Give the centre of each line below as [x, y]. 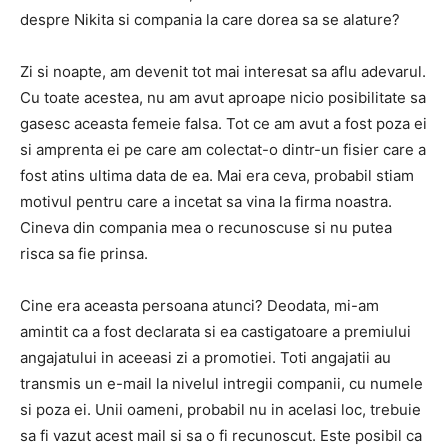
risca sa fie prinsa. [84, 253]
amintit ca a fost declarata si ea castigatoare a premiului [215, 331]
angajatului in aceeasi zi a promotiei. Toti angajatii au [205, 357]
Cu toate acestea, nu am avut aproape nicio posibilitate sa [223, 97]
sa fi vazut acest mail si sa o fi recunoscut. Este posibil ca [221, 435]
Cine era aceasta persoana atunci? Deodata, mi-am [199, 305]
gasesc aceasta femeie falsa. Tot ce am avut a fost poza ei [223, 123]
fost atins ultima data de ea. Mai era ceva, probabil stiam [217, 175]
